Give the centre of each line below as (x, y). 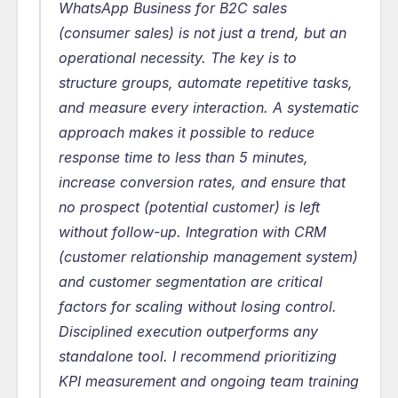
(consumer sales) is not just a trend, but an (203, 33)
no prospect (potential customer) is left (189, 207)
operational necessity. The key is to (178, 58)
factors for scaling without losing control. (198, 306)
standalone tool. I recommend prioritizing (198, 356)
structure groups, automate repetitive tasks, (206, 83)
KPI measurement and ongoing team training (209, 381)
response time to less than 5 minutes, (183, 157)
